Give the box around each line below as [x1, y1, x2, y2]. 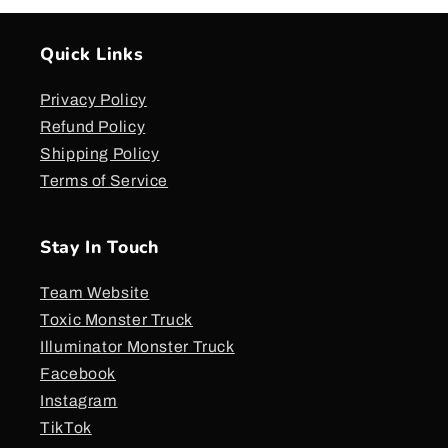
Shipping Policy [40, 144, 160, 162]
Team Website [40, 283, 150, 301]
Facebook [40, 364, 117, 382]
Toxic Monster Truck [40, 310, 193, 328]
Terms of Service [40, 171, 169, 189]
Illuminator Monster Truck [40, 337, 235, 355]
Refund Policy [40, 117, 146, 135]
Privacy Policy [40, 90, 147, 108]
